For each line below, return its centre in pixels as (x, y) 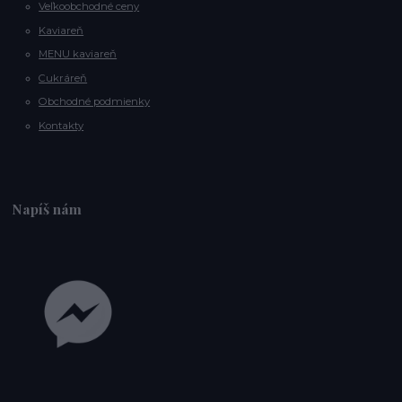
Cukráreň (63, 78)
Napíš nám (47, 209)
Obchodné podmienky (95, 102)
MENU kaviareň (78, 54)
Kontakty (61, 125)
